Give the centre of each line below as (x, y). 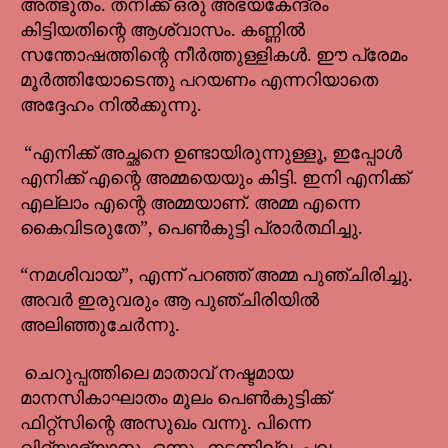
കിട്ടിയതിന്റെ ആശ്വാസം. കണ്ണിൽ (162, 31)
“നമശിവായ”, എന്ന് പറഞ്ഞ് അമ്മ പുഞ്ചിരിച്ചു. (216, 276)
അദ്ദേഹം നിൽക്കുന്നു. (111, 106)
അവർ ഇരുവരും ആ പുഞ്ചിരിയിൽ (169, 301)
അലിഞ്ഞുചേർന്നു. (100, 326)
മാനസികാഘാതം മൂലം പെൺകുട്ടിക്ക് (175, 398)
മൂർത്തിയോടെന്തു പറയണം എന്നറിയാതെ (199, 81)
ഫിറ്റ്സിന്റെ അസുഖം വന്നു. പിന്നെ (165, 423)
